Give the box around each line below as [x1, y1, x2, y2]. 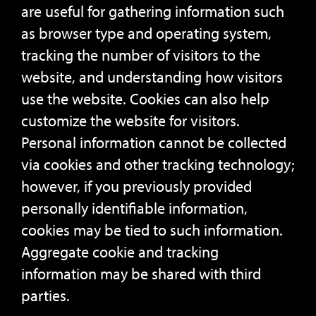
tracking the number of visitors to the [21, 45, 260, 65]
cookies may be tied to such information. [21, 220, 283, 240]
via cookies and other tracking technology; [21, 154, 295, 174]
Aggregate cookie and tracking [21, 242, 219, 262]
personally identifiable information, [21, 198, 248, 218]
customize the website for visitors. [21, 111, 240, 130]
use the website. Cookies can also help [21, 89, 269, 109]
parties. [21, 286, 70, 305]
